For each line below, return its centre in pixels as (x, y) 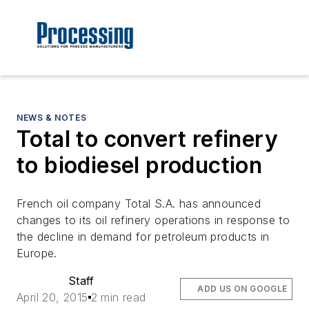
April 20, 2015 (52, 298)
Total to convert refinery (147, 139)
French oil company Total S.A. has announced (139, 204)
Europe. (37, 253)
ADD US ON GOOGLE (242, 289)
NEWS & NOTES (52, 118)
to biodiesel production (140, 166)
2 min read (118, 298)
